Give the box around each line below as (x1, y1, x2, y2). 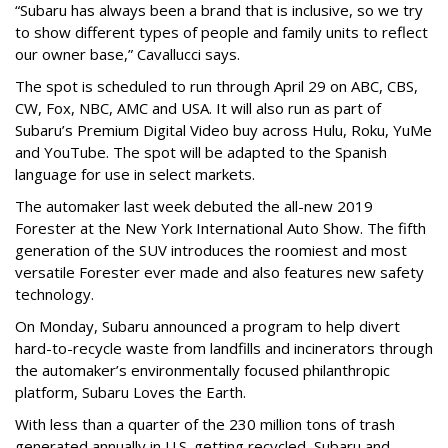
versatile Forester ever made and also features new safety (15, 262, 424, 283)
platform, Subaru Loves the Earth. (15, 382, 250, 403)
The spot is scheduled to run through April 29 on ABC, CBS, (15, 76, 418, 97)
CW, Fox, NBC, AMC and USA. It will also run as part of (15, 98, 381, 119)
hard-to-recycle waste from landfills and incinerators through (15, 338, 433, 359)
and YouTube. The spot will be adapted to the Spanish (15, 142, 387, 163)
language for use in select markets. (15, 164, 259, 185)
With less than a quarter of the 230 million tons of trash (15, 414, 395, 435)
